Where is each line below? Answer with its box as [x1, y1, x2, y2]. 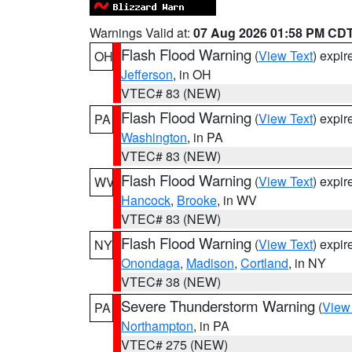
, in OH [173, 65, 211, 83]
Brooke [177, 191, 217, 209]
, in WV [217, 191, 257, 209]
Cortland [240, 254, 288, 272]
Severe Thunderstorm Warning [121, 295, 315, 316]
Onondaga [121, 254, 180, 272]
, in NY [288, 254, 326, 272]
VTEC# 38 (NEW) [121, 273, 221, 291]
